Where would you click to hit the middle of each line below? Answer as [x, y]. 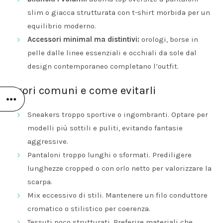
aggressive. [48, 141]
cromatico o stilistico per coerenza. [89, 208]
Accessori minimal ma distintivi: [83, 39]
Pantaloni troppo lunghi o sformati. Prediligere [110, 155]
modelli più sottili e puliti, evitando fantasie [105, 128]
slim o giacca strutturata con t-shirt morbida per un [119, 12]
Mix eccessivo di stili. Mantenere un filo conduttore [117, 195]
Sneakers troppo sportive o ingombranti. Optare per [118, 114]
